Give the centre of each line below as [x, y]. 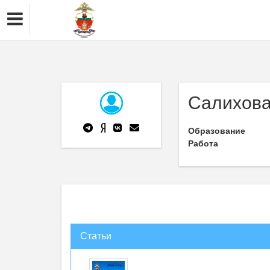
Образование [217, 131]
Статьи [96, 236]
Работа [203, 143]
